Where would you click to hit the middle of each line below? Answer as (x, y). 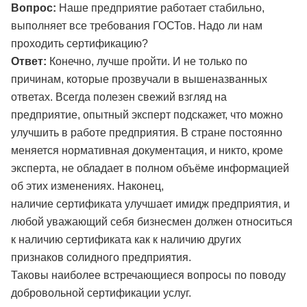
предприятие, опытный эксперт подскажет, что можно (147, 115)
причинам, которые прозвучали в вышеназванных (139, 79)
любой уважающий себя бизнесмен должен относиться (152, 222)
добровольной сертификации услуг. (101, 293)
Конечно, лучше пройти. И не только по (148, 61)
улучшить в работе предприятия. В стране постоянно (147, 133)
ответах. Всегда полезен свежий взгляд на (119, 97)
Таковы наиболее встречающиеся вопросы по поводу (148, 275)
